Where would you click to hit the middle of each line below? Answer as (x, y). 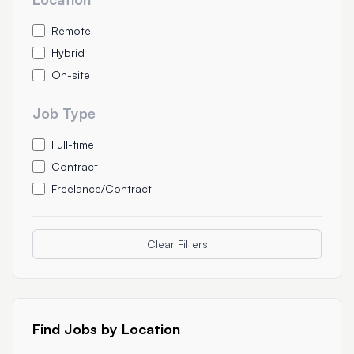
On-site (71, 75)
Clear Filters (177, 244)
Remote (71, 30)
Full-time (73, 144)
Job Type (64, 113)
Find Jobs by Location (106, 329)
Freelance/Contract (102, 188)
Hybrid (68, 53)
